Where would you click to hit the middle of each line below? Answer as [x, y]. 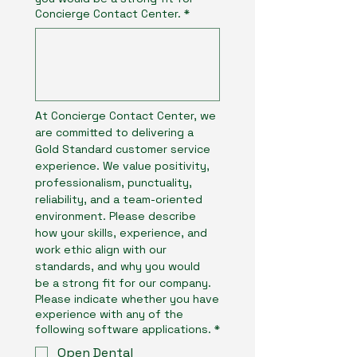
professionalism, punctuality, [114, 182]
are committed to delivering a [114, 132]
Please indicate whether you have [127, 299]
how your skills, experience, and [121, 233]
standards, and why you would [118, 266]
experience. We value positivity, [122, 166]
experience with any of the [109, 314]
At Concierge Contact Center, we [126, 116]
